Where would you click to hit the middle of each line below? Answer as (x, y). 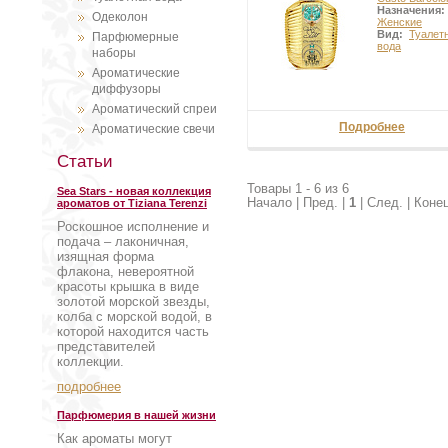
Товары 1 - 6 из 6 (298, 189)
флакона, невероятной (125, 271)
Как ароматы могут (114, 438)
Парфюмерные (135, 37)
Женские (399, 22)
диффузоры (126, 89)
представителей (106, 346)
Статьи (85, 161)
